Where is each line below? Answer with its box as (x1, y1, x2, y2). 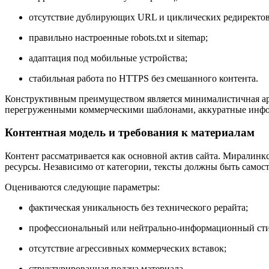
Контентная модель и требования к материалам (5, 126, 255, 139)
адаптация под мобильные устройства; (29, 52, 187, 63)
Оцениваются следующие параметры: (5, 182, 160, 193)
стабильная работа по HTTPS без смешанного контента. (29, 73, 258, 83)
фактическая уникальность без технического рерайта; (29, 202, 248, 213)
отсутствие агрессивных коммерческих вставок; (29, 243, 226, 254)
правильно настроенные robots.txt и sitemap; (29, 32, 208, 43)
